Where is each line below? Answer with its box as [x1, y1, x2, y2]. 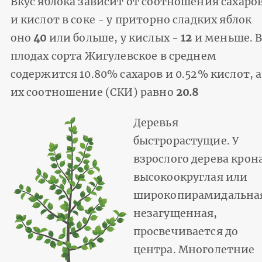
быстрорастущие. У [133, 134, 239, 147]
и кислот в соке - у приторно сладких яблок [10, 13, 252, 26]
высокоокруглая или [133, 170, 248, 184]
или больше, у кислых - [46, 31, 181, 44]
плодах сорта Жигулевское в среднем [10, 49, 216, 63]
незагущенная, [133, 206, 218, 220]
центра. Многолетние [133, 243, 255, 256]
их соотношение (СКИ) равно [10, 85, 176, 99]
